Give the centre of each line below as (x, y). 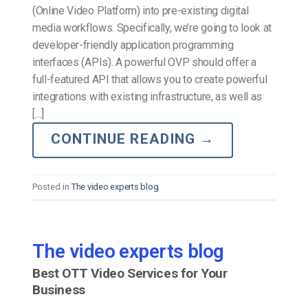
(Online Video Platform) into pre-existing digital (141, 10)
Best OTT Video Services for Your (130, 273)
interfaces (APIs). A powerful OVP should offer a (144, 62)
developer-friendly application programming (133, 45)
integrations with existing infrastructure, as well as (147, 96)
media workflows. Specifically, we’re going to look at (152, 27)
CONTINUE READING (125, 139)
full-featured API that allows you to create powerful (150, 79)
